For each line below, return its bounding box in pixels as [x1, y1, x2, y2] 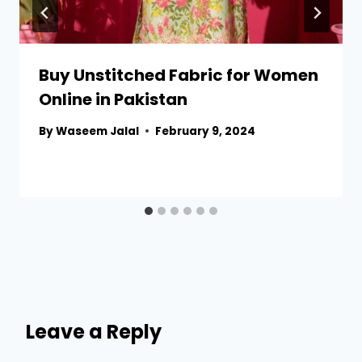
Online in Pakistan [39, 88, 187, 112]
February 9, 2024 [155, 123, 256, 139]
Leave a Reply [26, 318, 162, 345]
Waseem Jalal [56, 123, 140, 139]
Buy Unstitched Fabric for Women [39, 64, 318, 87]
